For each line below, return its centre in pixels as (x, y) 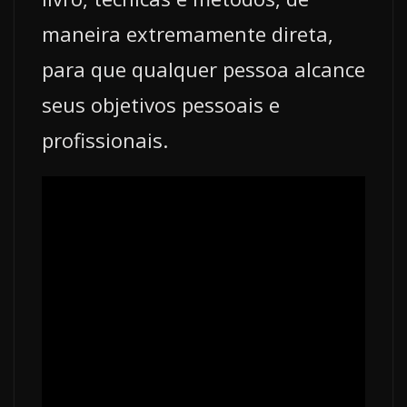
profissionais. (105, 140)
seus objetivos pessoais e (161, 105)
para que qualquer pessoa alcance (203, 69)
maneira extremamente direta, (188, 34)
